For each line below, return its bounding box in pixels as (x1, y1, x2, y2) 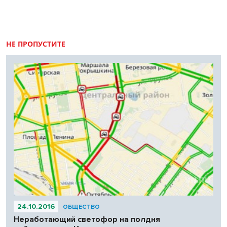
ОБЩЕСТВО (63, 203, 100, 211)
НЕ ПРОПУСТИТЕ (6, 39, 65, 49)
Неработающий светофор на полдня (14, 214, 160, 225)
